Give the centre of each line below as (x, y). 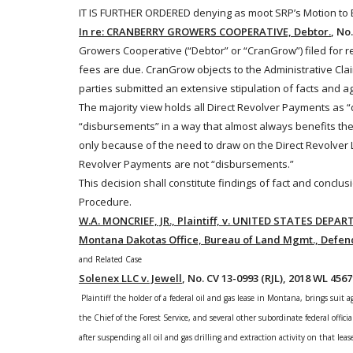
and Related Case (110, 259)
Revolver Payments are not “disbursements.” (186, 164)
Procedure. (105, 202)
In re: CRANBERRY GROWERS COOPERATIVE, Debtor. (205, 32)
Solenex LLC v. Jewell (130, 278)
